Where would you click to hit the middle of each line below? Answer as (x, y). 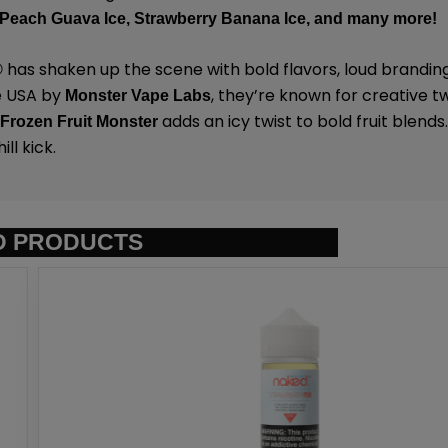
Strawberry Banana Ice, (222, 18)
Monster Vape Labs (138, 96)
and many (352, 18)
